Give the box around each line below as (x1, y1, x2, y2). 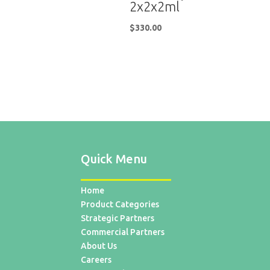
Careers (81, 254, 112, 265)
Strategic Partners (81, 213, 155, 223)
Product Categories (81, 199, 160, 209)
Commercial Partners (81, 227, 165, 237)
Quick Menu (81, 151, 148, 166)
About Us (81, 240, 118, 251)
